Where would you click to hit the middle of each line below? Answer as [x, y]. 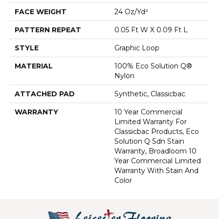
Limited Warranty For [151, 121]
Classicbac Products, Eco [157, 131]
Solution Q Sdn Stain [149, 141]
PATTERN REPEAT [48, 30]
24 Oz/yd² [131, 11]
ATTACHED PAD [45, 94]
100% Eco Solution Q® [153, 66]
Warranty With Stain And [156, 170]
